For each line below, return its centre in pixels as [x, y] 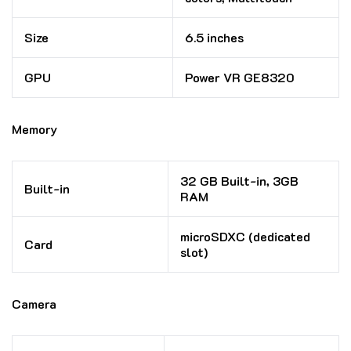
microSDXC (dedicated [245, 237]
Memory [34, 129]
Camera [34, 304]
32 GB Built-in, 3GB [239, 181]
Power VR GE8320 [240, 78]
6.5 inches [214, 38]
